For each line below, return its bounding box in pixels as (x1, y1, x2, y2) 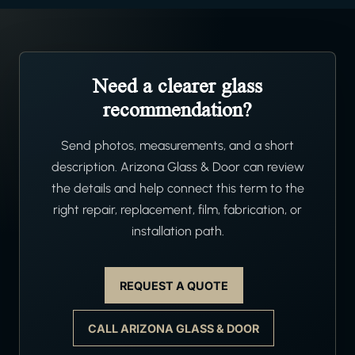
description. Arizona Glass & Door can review (51, 159, 304, 175)
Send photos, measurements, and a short (61, 138, 294, 154)
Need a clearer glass (93, 74, 262, 98)
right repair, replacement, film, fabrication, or (53, 202, 302, 218)
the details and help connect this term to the (51, 181, 304, 197)
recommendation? (103, 98, 252, 122)
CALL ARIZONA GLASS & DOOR (88, 321, 259, 335)
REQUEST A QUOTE (119, 278, 228, 292)
